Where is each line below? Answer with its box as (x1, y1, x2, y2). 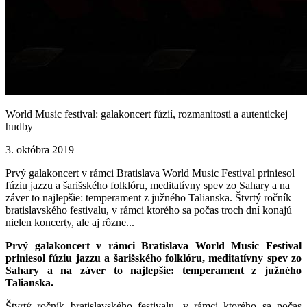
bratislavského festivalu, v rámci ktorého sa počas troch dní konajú (5, 204, 292, 216)
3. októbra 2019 (5, 144, 74, 156)
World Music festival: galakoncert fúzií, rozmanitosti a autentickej (5, 108, 288, 120)
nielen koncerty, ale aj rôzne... (5, 217, 134, 228)
